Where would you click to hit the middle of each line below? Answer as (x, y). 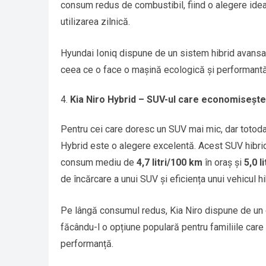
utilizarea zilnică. (95, 22)
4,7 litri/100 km (170, 163)
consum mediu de (99, 163)
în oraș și (223, 163)
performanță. (87, 244)
